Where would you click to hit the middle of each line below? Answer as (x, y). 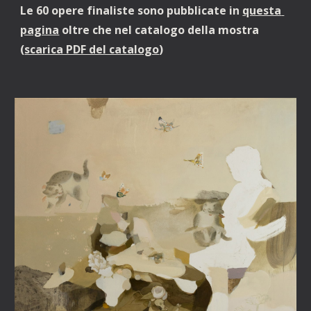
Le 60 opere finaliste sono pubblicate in (132, 10)
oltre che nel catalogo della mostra (159, 30)
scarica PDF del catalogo (92, 49)
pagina (40, 30)
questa (262, 10)
